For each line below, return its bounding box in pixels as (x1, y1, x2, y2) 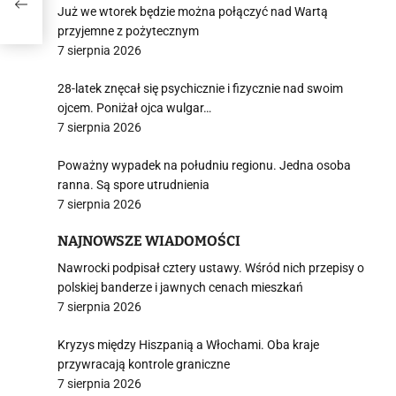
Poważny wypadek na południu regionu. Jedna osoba (57, 158, 351, 172)
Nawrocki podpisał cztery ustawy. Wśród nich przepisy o (57, 261, 364, 275)
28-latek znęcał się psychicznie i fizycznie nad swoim (57, 81, 343, 95)
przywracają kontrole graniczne (57, 357, 230, 371)
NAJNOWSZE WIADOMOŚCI (57, 232, 240, 249)
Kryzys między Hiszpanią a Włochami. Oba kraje (57, 338, 319, 352)
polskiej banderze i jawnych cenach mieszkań (57, 280, 303, 294)
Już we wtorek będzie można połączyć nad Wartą (57, 4, 328, 19)
